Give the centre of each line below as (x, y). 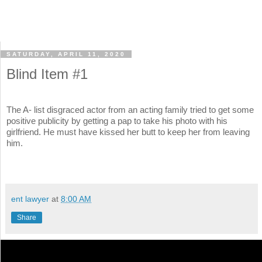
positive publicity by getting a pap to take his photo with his (117, 121)
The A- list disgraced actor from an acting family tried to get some (130, 110)
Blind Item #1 (47, 74)
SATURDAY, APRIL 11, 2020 (66, 54)
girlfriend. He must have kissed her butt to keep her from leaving (128, 132)
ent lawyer (30, 199)
